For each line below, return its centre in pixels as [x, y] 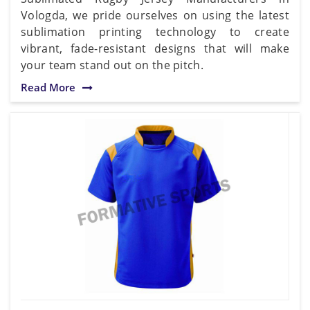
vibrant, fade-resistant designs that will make [155, 48]
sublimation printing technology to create [155, 31]
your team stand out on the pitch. [112, 65]
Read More [48, 87]
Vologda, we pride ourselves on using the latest [155, 15]
